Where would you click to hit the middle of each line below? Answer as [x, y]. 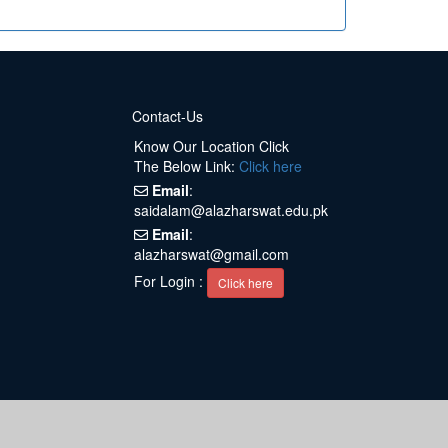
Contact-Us [167, 116]
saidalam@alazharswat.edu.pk [231, 210]
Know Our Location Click [211, 146]
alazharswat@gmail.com [211, 254]
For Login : [170, 280]
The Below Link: [186, 166]
